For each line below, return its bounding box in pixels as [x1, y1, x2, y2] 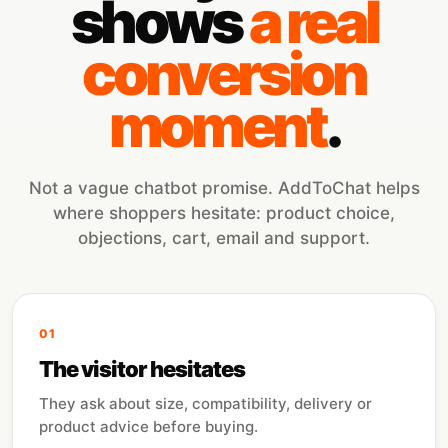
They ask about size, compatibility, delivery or [39, 394, 372, 413]
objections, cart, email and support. [78, 228, 370, 248]
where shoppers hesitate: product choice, [53, 203, 395, 223]
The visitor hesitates [39, 356, 246, 382]
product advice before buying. [39, 417, 258, 436]
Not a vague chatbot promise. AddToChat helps [28, 178, 420, 198]
